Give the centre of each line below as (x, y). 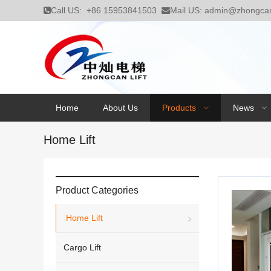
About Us (120, 108)
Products (179, 108)
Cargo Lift (82, 247)
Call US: (69, 10)
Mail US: (187, 10)
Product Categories (97, 190)
